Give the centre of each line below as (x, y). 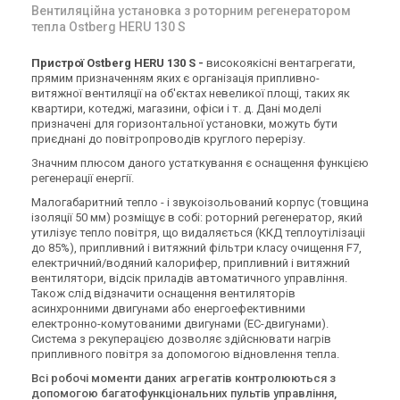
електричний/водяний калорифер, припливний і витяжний (191, 263)
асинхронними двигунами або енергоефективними (168, 308)
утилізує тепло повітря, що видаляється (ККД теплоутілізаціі (198, 233)
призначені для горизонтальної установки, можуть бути (184, 124)
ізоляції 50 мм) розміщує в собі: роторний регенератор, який (197, 217)
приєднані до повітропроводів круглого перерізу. (168, 139)
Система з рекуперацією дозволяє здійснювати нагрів (181, 339)
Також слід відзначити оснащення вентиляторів (163, 293)
